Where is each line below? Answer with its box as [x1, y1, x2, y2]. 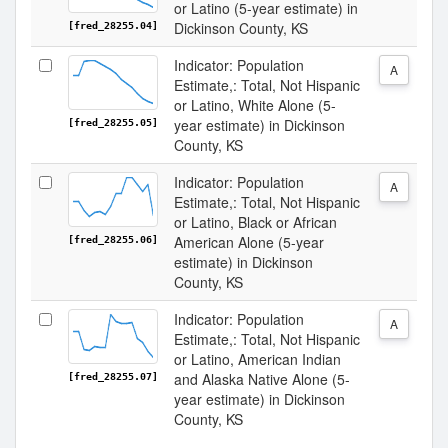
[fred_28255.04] [68, 20, 158, 31]
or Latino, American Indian [174, 349, 341, 369]
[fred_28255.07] [68, 371, 158, 382]
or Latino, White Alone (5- [174, 95, 336, 115]
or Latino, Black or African [174, 212, 337, 232]
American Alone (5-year [174, 232, 324, 252]
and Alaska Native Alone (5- [174, 369, 350, 389]
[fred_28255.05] [68, 117, 158, 128]
